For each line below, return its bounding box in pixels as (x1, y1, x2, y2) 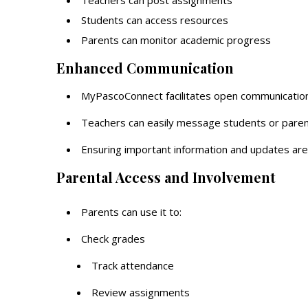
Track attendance (91, 258, 174, 272)
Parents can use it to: (81, 205, 181, 219)
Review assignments (91, 285, 190, 299)
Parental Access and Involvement (56, 168, 276, 186)
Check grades (81, 232, 145, 245)
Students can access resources (81, 13, 228, 27)
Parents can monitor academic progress (81, 33, 271, 47)
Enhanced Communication (56, 58, 234, 77)
